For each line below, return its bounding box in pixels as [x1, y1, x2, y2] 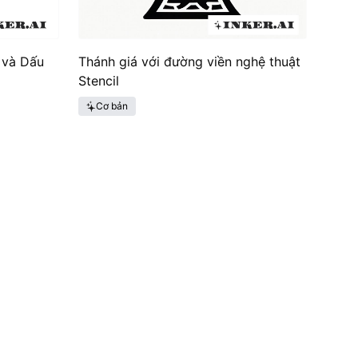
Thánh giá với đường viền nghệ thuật [78, 54, 300, 70]
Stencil [78, 73, 119, 89]
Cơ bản [96, 100, 128, 112]
